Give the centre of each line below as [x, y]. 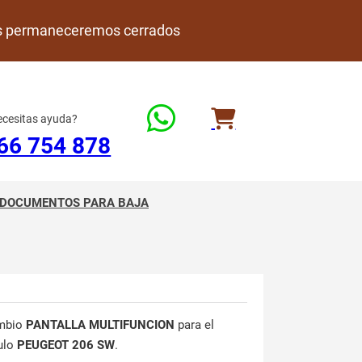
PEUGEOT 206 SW [66, 345]
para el [194, 325]
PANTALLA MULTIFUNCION [100, 325]
